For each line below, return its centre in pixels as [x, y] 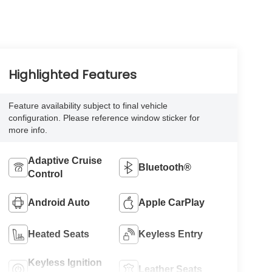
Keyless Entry [171, 234]
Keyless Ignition [65, 263]
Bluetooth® [165, 168]
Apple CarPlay [172, 203]
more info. [28, 130]
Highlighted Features [72, 75]
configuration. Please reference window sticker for [104, 118]
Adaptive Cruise [65, 161]
